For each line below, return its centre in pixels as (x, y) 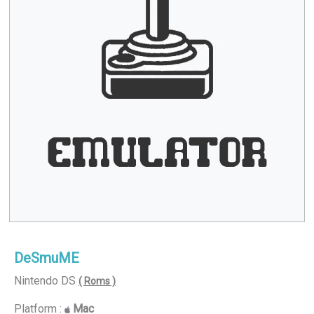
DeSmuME (47, 258)
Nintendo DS (45, 281)
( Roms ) (97, 281)
